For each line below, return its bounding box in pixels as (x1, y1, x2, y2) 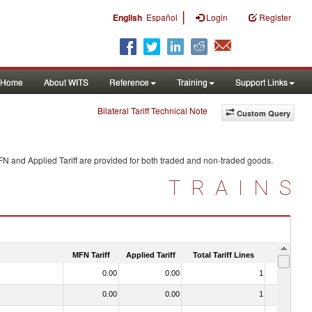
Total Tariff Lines (193, 250, 254, 259)
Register (259, 11, 291, 23)
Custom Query (237, 108, 290, 118)
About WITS (44, 76, 88, 88)
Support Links (235, 76, 288, 88)
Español (146, 11, 178, 23)
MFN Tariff (72, 250, 110, 259)
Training (177, 76, 208, 88)
